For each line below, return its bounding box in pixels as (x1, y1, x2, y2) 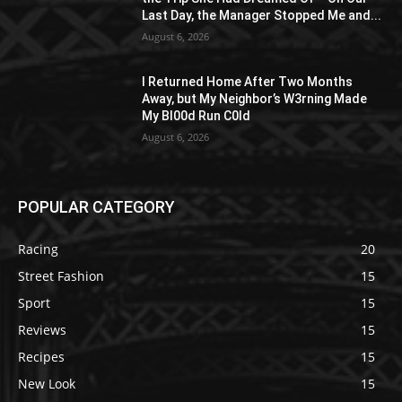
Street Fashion (18, 267, 104, 285)
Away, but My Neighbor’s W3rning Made (142, 91, 368, 106)
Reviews (18, 321, 66, 339)
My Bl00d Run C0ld (142, 108, 251, 123)
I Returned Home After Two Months (142, 74, 354, 89)
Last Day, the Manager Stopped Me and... (142, 8, 382, 23)
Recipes (18, 348, 65, 366)
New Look (18, 375, 75, 393)
